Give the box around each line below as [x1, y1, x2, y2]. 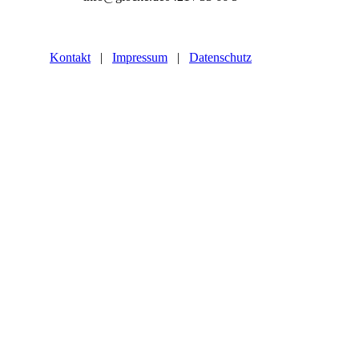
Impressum [112, 50, 167, 64]
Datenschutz [189, 50, 252, 64]
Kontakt [50, 50, 91, 64]
